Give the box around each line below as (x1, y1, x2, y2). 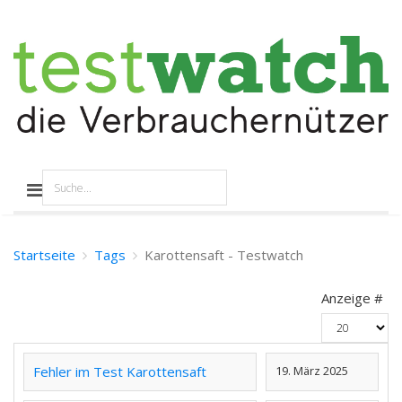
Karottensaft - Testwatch (144, 246, 303, 265)
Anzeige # (321, 289, 383, 308)
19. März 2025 (275, 363, 348, 380)
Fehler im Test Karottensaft (33, 363, 206, 381)
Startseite (13, 246, 75, 265)
